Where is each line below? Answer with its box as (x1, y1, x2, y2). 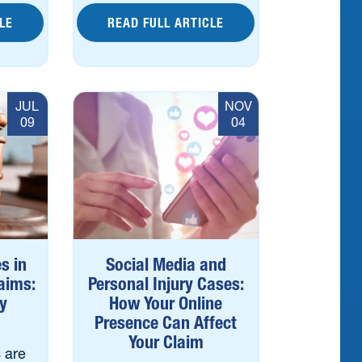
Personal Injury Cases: (87, 273, 244, 295)
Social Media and (105, 254, 226, 276)
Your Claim (128, 331, 204, 353)
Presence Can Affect (95, 312, 238, 334)
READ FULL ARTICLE (107, 15, 225, 31)
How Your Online (109, 293, 223, 314)
